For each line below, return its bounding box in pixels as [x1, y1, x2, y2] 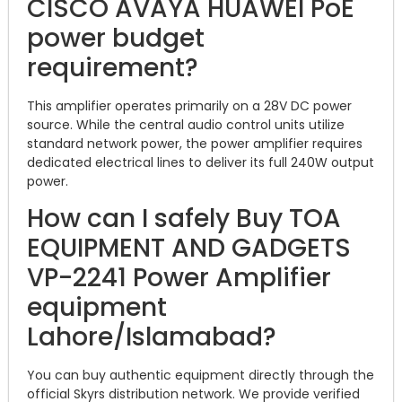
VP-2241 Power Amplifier [27, 259, 331, 295]
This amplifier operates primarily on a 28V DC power [27, 96, 352, 115]
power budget [27, 20, 205, 56]
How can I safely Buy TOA [27, 200, 341, 236]
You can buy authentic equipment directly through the [27, 365, 374, 384]
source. [27, 115, 73, 134]
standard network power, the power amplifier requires [27, 134, 363, 153]
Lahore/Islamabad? [27, 319, 276, 354]
